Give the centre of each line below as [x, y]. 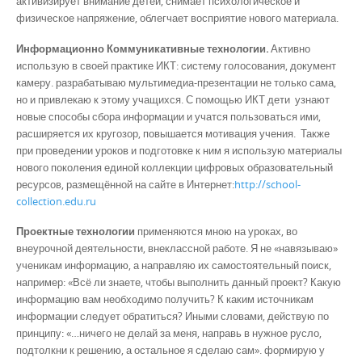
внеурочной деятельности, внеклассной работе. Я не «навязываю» [177, 248]
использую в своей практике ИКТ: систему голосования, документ [176, 65]
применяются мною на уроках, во [216, 231]
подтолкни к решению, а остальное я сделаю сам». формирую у [170, 349]
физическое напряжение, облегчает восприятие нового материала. [177, 18]
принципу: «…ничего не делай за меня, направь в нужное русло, [169, 333]
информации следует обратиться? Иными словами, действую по [173, 316]
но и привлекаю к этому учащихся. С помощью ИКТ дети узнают [173, 99]
